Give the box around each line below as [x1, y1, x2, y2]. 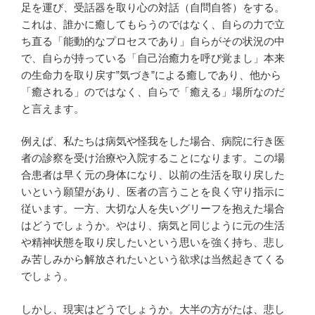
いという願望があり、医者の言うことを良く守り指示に [21, 186, 285, 198]
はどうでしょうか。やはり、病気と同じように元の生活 [21, 219, 285, 232]
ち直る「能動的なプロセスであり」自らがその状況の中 [21, 34, 285, 47]
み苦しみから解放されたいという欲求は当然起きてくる [21, 253, 285, 266]
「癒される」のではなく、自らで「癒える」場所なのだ [21, 85, 285, 98]
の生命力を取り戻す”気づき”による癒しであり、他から [21, 68, 281, 81]
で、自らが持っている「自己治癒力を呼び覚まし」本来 [21, 51, 285, 64]
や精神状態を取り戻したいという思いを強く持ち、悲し [21, 236, 285, 249]
